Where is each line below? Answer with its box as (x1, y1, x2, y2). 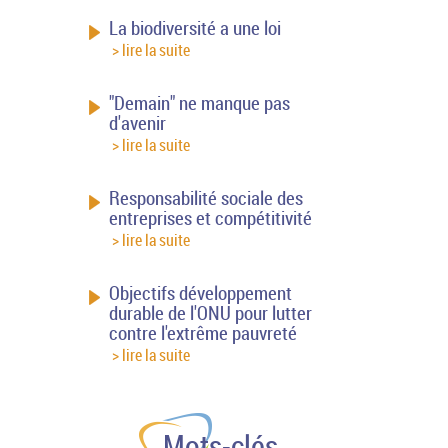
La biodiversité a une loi (109, 15, 282, 40)
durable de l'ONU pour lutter (109, 300, 313, 325)
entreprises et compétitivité (109, 205, 313, 230)
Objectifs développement (109, 280, 293, 305)
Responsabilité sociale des (109, 185, 304, 210)
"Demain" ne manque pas (109, 90, 291, 115)
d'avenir (109, 110, 167, 135)
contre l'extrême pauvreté (109, 320, 298, 345)
